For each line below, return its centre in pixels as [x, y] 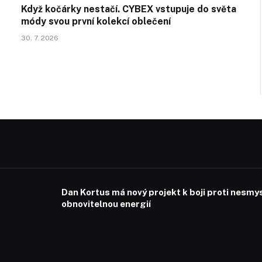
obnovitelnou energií [106, 204]
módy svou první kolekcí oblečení [96, 21]
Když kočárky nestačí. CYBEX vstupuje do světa [129, 9]
